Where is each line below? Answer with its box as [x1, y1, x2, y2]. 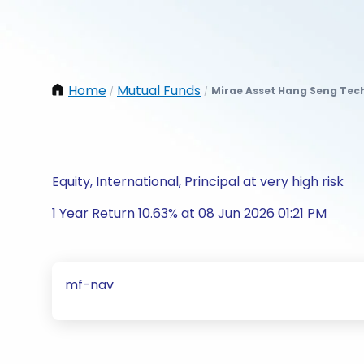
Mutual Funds [117, 81, 201, 100]
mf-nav [65, 275, 114, 294]
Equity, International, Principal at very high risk [52, 172, 344, 191]
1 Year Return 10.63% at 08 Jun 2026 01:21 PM [52, 204, 327, 223]
